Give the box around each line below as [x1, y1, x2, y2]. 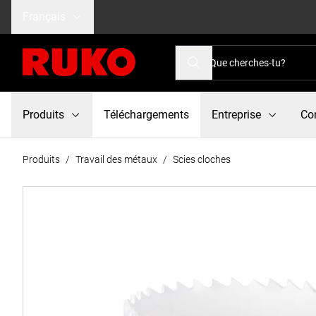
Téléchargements [104, 108, 189, 121]
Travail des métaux [75, 154, 157, 165]
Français [23, 10, 66, 23]
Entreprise [212, 108, 261, 121]
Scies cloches [173, 154, 231, 165]
